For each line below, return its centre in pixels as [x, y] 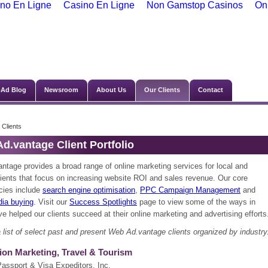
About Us [111, 90]
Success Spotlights [103, 202]
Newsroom [61, 90]
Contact [211, 90]
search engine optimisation [89, 190]
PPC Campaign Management [190, 190]
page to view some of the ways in [196, 202]
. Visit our [51, 202]
